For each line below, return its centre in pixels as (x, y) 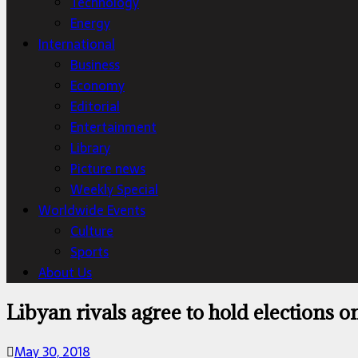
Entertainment (113, 127)
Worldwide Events (92, 210)
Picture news (108, 169)
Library (90, 148)
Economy (97, 86)
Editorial (95, 106)
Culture (92, 231)
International (77, 44)
